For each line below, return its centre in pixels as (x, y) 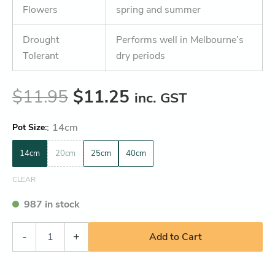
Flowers (40, 10)
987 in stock (52, 204)
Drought (41, 40)
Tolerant (41, 56)
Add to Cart (176, 237)
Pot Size (29, 127)
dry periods (141, 56)
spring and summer (158, 10)
